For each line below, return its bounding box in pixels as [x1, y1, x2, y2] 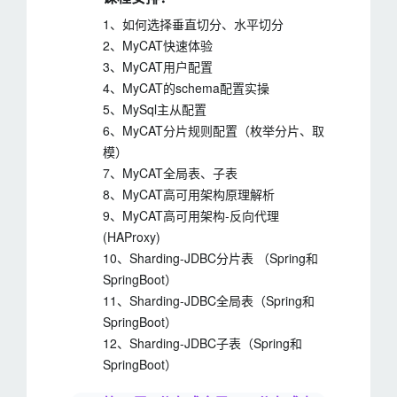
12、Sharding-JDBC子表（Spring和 [103, 334, 302, 352]
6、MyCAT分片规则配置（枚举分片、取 [103, 121, 324, 139]
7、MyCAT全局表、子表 [103, 164, 237, 182]
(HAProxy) [103, 228, 160, 245]
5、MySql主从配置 [103, 100, 206, 118]
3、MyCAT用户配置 [103, 58, 213, 75]
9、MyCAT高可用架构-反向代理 [103, 206, 279, 224]
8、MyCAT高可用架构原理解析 [103, 185, 275, 203]
